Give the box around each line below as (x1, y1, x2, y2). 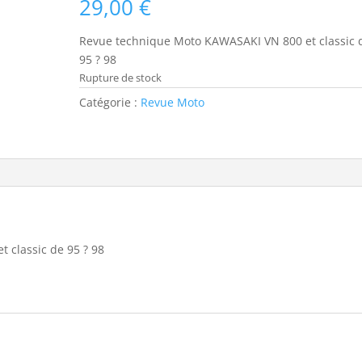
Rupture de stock (79, 69, 162, 85)
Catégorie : (79, 94, 141, 110)
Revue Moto (141, 94, 205, 110)
